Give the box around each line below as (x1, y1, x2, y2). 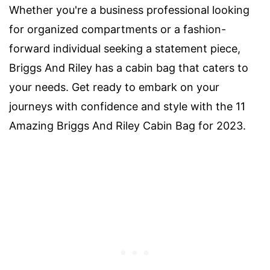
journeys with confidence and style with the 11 (9, 99, 245, 113)
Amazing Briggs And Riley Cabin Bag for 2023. (9, 119, 246, 132)
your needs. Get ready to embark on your (9, 80, 219, 93)
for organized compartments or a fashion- (9, 22, 226, 36)
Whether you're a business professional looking (9, 3, 250, 16)
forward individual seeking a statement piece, (9, 42, 240, 55)
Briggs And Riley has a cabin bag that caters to (9, 61, 248, 74)
